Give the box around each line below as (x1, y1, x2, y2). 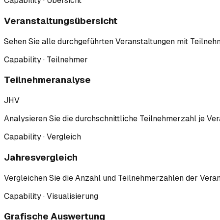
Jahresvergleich (4, 151, 78, 164)
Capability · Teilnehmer (4, 54, 88, 65)
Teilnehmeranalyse (4, 74, 91, 86)
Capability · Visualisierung (4, 191, 98, 201)
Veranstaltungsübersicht (4, 14, 117, 27)
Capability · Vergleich (4, 132, 81, 142)
